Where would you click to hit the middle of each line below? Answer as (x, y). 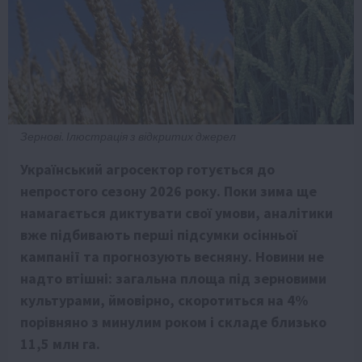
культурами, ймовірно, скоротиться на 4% (164, 301)
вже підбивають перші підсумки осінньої (159, 235)
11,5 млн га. (60, 344)
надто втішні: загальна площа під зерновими (173, 279)
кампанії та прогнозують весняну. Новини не (172, 257)
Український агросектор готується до (147, 170)
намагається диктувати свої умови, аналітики (177, 213)
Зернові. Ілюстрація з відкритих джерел (128, 137)
